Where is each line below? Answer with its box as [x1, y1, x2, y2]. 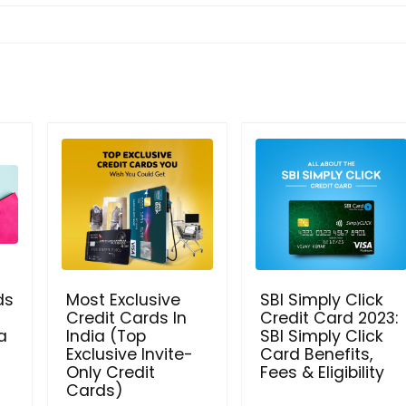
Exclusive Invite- [65, 343, 193, 365]
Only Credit [65, 361, 155, 383]
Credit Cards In [65, 306, 187, 329]
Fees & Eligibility [259, 361, 384, 383]
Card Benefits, [259, 343, 372, 365]
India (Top [65, 324, 146, 347]
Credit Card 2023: [259, 306, 398, 329]
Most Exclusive [65, 288, 180, 311]
